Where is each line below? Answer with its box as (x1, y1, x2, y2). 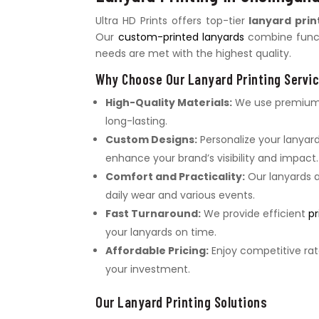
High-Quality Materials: (105, 95, 233, 110)
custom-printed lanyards (117, 29, 244, 44)
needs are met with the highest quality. (95, 46, 292, 61)
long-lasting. (105, 113, 168, 128)
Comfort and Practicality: (105, 169, 246, 184)
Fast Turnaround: (105, 206, 202, 221)
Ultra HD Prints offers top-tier (95, 13, 249, 28)
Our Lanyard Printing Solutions (95, 293, 268, 310)
